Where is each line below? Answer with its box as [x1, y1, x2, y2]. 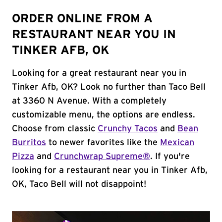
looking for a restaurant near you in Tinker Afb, [12, 166, 208, 175]
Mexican [160, 138, 194, 147]
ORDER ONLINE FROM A [12, 13, 153, 25]
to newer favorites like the [46, 138, 160, 147]
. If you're [150, 152, 190, 161]
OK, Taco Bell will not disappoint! [12, 180, 146, 189]
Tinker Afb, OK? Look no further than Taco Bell [12, 83, 206, 92]
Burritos [12, 138, 46, 147]
